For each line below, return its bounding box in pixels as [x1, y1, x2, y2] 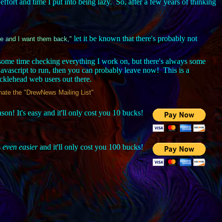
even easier [2, 143, 38, 151]
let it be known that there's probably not [72, 34, 197, 43]
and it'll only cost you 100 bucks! [38, 143, 143, 151]
